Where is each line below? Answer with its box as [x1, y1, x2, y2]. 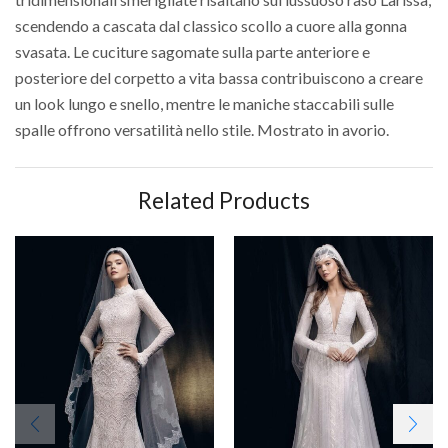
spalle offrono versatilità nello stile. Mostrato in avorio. [15, 120, 389, 140]
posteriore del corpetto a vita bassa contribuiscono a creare [15, 68, 423, 88]
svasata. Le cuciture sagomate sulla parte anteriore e [15, 42, 370, 62]
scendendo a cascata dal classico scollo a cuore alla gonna [15, 16, 407, 36]
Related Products [138, 187, 310, 215]
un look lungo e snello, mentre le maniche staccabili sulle [15, 94, 394, 114]
